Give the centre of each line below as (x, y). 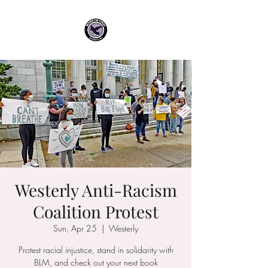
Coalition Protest (96, 211)
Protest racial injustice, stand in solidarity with (96, 250)
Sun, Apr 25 (75, 228)
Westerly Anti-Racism (96, 190)
